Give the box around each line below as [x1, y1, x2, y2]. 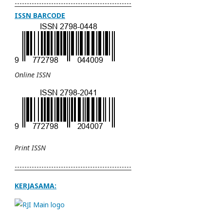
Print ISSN [15, 143, 46, 152]
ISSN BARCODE [15, 10, 65, 20]
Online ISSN [15, 70, 51, 79]
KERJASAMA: [15, 181, 56, 190]
